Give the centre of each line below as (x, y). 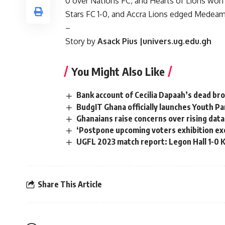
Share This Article (70, 184)
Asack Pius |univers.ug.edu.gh (154, 41)
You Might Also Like (118, 72)
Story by (81, 41)
